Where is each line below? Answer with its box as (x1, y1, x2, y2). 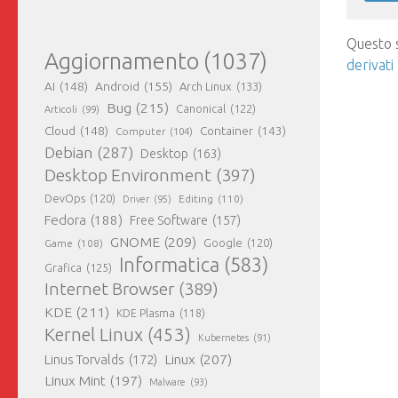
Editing (179, 193, 213, 205)
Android (95, 79, 139, 94)
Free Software (130, 213, 208, 228)
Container (200, 123, 253, 139)
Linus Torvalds (44, 352, 124, 368)
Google (203, 237, 243, 250)
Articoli (44, 104, 77, 115)
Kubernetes (198, 332, 249, 344)
